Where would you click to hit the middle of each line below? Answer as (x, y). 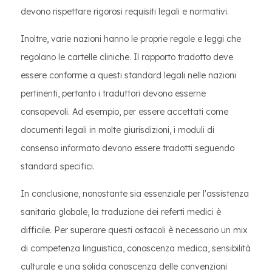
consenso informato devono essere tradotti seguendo (127, 148)
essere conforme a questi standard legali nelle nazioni (128, 75)
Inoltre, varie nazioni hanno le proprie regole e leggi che (131, 39)
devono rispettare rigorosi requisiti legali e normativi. (125, 12)
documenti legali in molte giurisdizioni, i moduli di (117, 130)
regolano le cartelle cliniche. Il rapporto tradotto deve (127, 57)
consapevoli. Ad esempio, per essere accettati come (124, 112)
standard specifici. (58, 166)
